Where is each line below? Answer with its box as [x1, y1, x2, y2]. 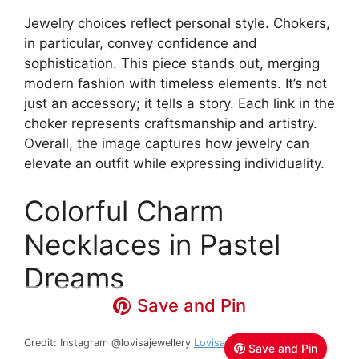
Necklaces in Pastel [24, 228, 280, 262]
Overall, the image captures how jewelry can [24, 135, 309, 151]
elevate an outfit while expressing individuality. [24, 155, 325, 171]
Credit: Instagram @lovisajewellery [24, 337, 194, 349]
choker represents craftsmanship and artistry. [24, 115, 317, 131]
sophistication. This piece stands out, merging [24, 54, 320, 71]
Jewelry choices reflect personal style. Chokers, [24, 14, 330, 31]
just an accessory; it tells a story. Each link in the [24, 95, 335, 111]
